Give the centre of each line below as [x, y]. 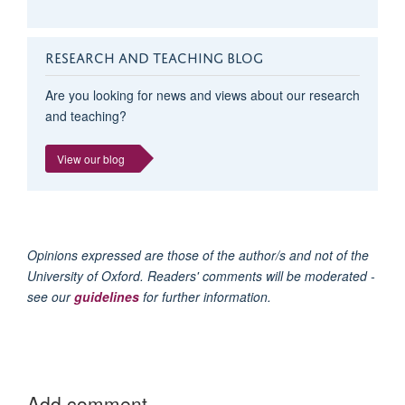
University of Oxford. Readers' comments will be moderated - [201, 276]
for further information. [205, 297]
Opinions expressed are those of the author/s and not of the [198, 255]
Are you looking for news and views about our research [202, 95]
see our [51, 297]
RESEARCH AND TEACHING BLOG [154, 57]
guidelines [107, 297]
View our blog [90, 159]
